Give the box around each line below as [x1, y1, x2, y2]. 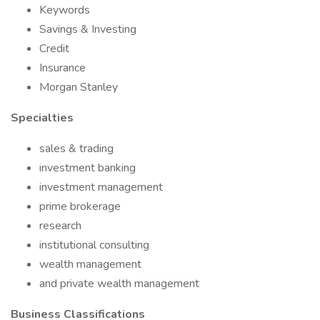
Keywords [39, 2, 90, 18]
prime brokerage [39, 199, 121, 214]
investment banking [39, 160, 136, 176]
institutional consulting [39, 237, 149, 253]
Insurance [39, 60, 86, 76]
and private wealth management [39, 276, 199, 291]
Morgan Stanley [39, 79, 118, 95]
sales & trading [39, 141, 114, 156]
